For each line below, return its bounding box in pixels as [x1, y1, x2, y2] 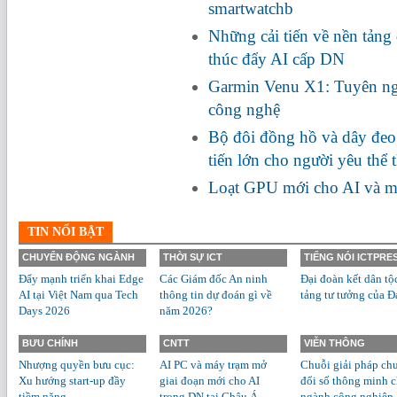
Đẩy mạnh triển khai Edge [19, 272, 144, 285]
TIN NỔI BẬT [27, 225, 104, 238]
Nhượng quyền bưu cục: [19, 358, 135, 371]
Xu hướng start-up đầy [19, 374, 126, 387]
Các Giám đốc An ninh [160, 272, 268, 285]
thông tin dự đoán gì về [160, 288, 272, 301]
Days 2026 [19, 304, 70, 317]
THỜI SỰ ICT [163, 252, 222, 262]
